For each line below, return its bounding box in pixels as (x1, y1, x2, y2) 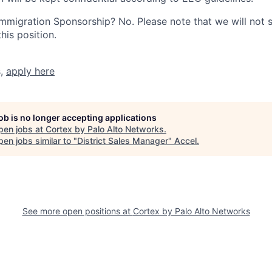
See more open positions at (22, 205, 133, 216)
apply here (6, 64, 55, 77)
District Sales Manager (77, 135, 168, 146)
